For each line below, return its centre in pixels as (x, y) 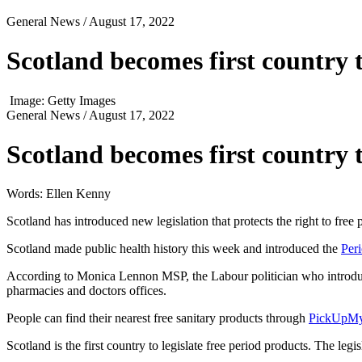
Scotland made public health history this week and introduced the (174, 249)
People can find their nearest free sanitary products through (158, 318)
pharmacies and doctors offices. (86, 291)
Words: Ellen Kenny (59, 194)
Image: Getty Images (63, 100)
